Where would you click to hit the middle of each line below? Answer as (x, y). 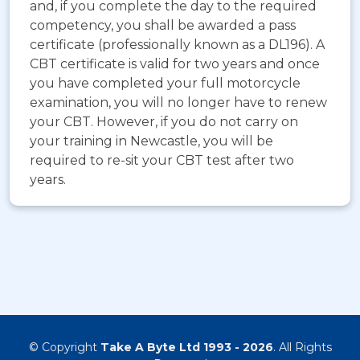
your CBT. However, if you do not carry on (164, 122)
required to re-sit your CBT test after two (162, 161)
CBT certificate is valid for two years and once (175, 64)
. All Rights (302, 348)
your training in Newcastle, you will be (151, 141)
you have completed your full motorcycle (165, 84)
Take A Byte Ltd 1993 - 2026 (186, 348)
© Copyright (64, 348)
